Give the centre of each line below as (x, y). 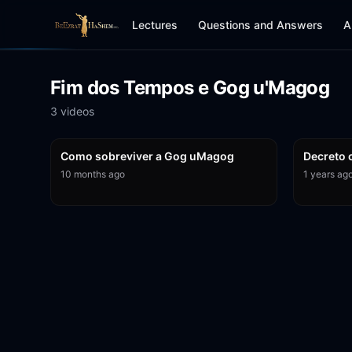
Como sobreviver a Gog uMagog (147, 156)
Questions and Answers (261, 24)
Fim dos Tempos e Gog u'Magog (190, 88)
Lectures (155, 24)
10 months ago (93, 174)
